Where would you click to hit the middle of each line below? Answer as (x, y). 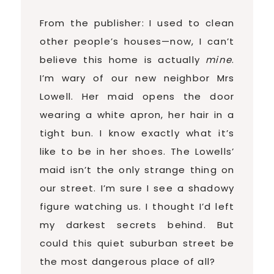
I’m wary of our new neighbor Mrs (137, 78)
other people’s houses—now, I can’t (137, 42)
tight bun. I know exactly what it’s (137, 133)
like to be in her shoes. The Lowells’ (137, 152)
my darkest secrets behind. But (137, 225)
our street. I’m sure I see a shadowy (137, 188)
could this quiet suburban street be (137, 243)
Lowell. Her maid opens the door (137, 97)
